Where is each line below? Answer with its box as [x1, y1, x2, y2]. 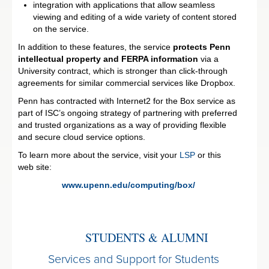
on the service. [33, 23, 89, 34]
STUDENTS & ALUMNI [85, 229, 208, 246]
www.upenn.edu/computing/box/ [61, 180, 195, 190]
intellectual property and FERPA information [18, 53, 198, 64]
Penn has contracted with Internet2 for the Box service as [18, 95, 235, 106]
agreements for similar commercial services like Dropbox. [18, 77, 235, 88]
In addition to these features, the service [18, 41, 173, 52]
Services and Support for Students [48, 252, 219, 267]
